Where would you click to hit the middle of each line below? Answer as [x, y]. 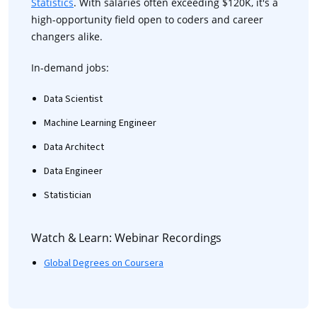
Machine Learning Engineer [100, 123]
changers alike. [67, 36]
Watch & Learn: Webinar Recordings [127, 238]
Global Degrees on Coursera [104, 263]
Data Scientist [73, 99]
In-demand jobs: [70, 68]
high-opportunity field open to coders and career [147, 19]
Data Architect [74, 147]
